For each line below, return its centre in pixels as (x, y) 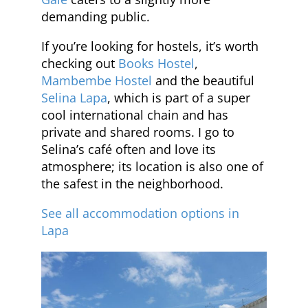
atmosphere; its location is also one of (152, 166)
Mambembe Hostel (97, 80)
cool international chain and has (135, 114)
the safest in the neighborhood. (132, 183)
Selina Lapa (74, 97)
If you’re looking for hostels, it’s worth (150, 46)
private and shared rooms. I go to (138, 132)
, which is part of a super (179, 97)
